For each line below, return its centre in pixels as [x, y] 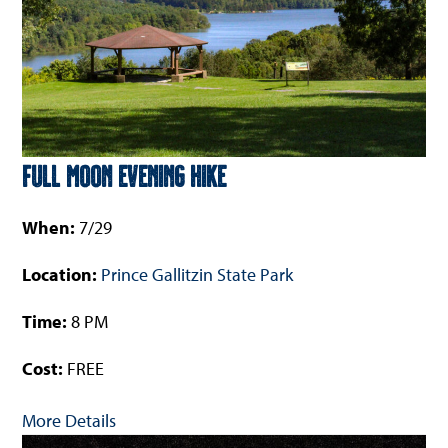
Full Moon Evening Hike [124, 174]
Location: [62, 274]
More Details [69, 420]
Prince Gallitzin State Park [197, 274]
